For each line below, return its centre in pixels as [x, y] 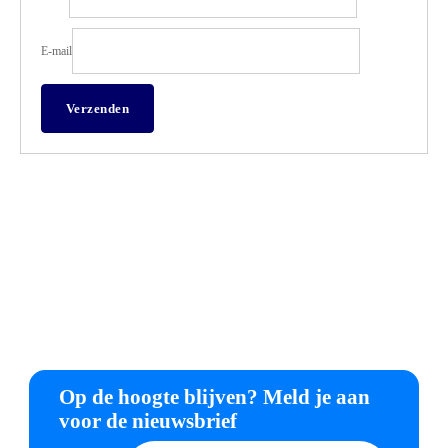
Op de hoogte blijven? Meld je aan [214, 397]
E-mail [56, 50]
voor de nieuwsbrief [148, 421]
